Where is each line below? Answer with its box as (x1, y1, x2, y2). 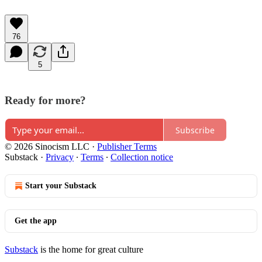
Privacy (46, 152, 74, 163)
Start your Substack (25, 181, 96, 191)
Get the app (15, 216, 57, 226)
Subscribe (175, 124, 215, 136)
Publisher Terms (97, 142, 157, 152)
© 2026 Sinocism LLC (5, 142, 89, 152)
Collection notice (111, 152, 173, 163)
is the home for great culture (38, 244, 143, 255)
